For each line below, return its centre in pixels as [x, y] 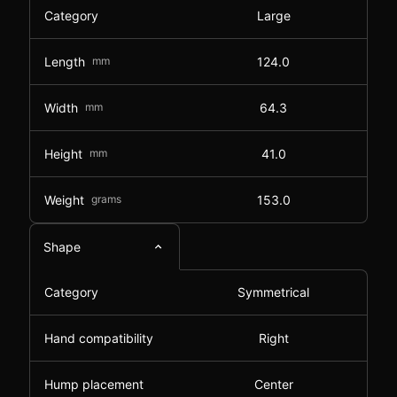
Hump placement [94, 384]
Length [65, 61]
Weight [64, 199]
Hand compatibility [99, 338]
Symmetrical [273, 292]
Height [63, 153]
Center [273, 384]
